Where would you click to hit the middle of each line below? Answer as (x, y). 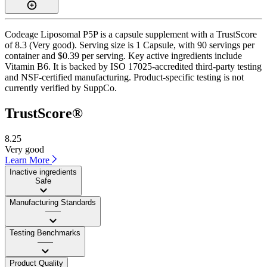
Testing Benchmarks (45, 232)
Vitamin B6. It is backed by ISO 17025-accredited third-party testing (133, 66)
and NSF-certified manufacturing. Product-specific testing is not (124, 77)
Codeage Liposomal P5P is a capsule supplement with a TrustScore (131, 34)
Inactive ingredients (43, 172)
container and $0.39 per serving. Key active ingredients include (123, 55)
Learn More (28, 160)
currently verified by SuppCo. (61, 88)
